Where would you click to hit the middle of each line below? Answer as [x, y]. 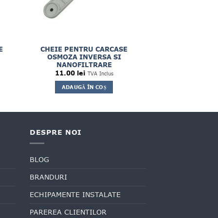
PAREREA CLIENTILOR [68, 212]
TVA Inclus [100, 73]
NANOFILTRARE [84, 64]
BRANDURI [48, 177]
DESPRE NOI [56, 132]
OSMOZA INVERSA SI [84, 57]
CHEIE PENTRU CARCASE [84, 49]
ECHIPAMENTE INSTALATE [75, 194]
